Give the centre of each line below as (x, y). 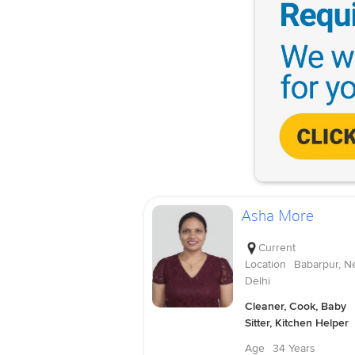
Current (277, 247)
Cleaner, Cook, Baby (295, 306)
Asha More (277, 216)
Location (265, 264)
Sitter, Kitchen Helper (296, 323)
